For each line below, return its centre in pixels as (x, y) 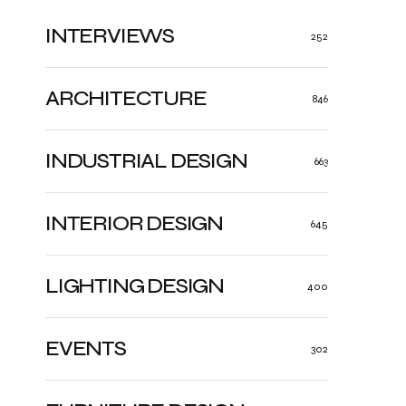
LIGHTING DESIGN (135, 286)
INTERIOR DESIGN (134, 223)
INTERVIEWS (110, 36)
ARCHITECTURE (126, 98)
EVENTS (86, 348)
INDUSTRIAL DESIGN (146, 161)
